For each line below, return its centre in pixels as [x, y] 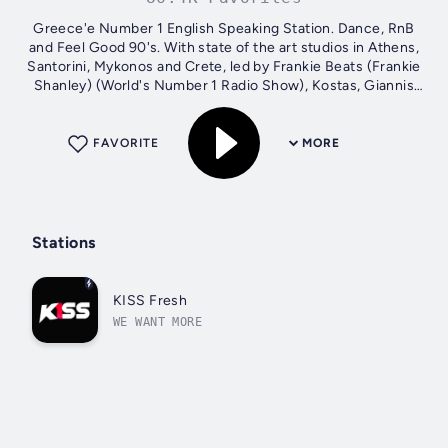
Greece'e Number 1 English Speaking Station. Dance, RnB [224, 29]
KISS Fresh [150, 300]
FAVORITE [126, 143]
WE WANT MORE [158, 321]
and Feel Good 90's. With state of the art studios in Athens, [224, 48]
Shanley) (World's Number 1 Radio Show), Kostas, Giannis [172, 86]
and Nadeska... [224, 105]
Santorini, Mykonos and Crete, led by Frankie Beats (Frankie [224, 67]
